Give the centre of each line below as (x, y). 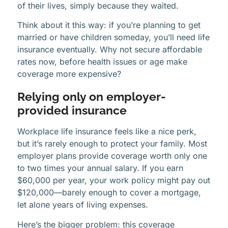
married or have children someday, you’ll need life (113, 37)
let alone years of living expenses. (83, 205)
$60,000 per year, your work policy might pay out (114, 180)
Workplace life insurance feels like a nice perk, (107, 132)
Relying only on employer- (92, 97)
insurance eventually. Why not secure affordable (110, 50)
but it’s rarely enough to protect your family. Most (112, 144)
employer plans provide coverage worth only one (112, 156)
